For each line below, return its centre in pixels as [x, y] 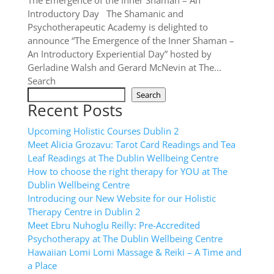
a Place [42, 265]
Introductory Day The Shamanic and [105, 13]
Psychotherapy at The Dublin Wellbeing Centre [125, 239]
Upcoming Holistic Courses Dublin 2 [103, 131]
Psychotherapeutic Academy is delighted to [117, 27]
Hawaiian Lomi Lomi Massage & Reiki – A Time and [134, 252]
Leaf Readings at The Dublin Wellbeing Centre [123, 158]
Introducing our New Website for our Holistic [121, 198]
